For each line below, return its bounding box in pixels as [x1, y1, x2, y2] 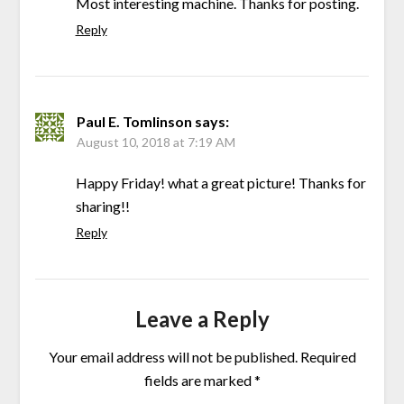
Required [299, 348, 356, 366]
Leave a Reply [134, 306, 270, 333]
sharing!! [75, 197, 130, 216]
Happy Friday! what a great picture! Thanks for [75, 174, 366, 192]
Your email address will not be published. [48, 348, 298, 366]
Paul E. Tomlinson [76, 113, 192, 131]
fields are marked [143, 372, 254, 390]
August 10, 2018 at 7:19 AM [76, 134, 235, 151]
